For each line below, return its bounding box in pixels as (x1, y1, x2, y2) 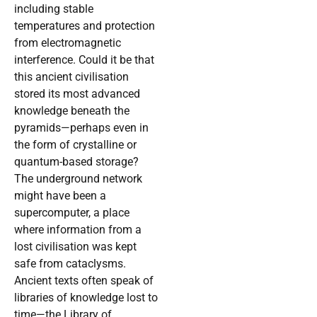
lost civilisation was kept (14, 240, 137, 254)
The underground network (14, 172, 142, 186)
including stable (14, 2, 93, 16)
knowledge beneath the (14, 104, 129, 118)
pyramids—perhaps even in (14, 121, 149, 135)
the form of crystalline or (14, 138, 137, 152)
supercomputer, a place (14, 206, 129, 220)
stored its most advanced (14, 87, 140, 101)
